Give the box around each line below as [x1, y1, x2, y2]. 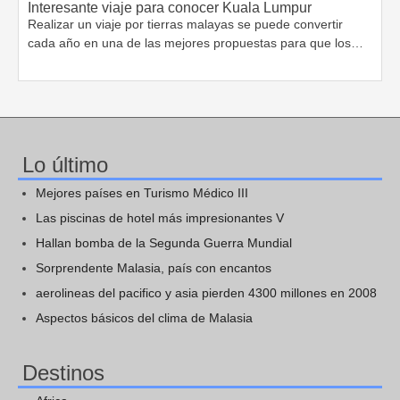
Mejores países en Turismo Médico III [36, 186, 248, 201]
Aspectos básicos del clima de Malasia [36, 311, 253, 326]
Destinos [22, 361, 104, 386]
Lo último [22, 153, 108, 178]
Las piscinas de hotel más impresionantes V [36, 211, 284, 226]
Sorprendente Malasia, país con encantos [36, 261, 271, 276]
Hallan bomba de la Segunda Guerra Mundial [36, 236, 292, 251]
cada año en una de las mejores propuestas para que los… [28, 36, 363, 51]
